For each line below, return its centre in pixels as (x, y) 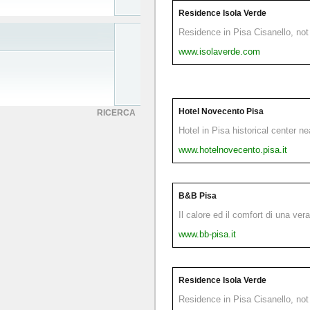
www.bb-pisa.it (207, 234)
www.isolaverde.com (219, 51)
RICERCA (116, 112)
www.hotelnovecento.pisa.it (233, 149)
